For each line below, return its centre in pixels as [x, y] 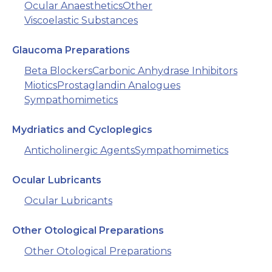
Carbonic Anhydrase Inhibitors [165, 71]
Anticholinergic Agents [80, 151]
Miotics [41, 86]
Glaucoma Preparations [71, 50]
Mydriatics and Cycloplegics [82, 130]
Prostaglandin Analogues [119, 86]
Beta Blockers [58, 71]
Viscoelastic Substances [81, 21]
